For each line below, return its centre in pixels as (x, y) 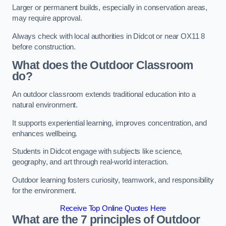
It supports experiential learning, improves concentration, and (109, 123)
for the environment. (44, 190)
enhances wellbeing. (45, 133)
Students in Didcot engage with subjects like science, (97, 152)
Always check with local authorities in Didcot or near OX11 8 (109, 36)
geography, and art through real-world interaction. (90, 162)
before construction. (44, 47)
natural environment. (45, 105)
